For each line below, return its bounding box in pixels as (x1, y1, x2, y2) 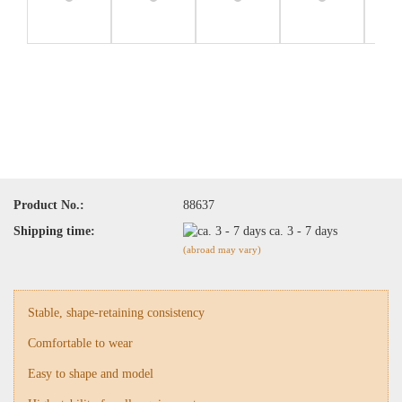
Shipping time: (13, 223, 95, 238)
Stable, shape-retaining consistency (28, 305, 205, 319)
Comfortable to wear (28, 336, 133, 350)
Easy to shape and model (28, 366, 153, 380)
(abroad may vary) (183, 244, 262, 256)
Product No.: (13, 197, 84, 212)
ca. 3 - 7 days (287, 223, 342, 238)
